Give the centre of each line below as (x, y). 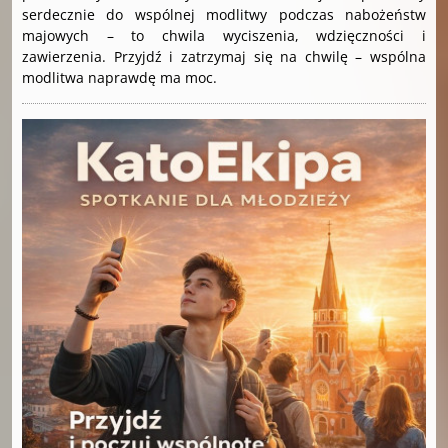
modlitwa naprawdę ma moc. (119, 77)
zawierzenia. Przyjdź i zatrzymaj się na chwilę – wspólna (224, 56)
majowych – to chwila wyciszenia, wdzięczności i (224, 35)
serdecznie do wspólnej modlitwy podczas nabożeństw (224, 14)
